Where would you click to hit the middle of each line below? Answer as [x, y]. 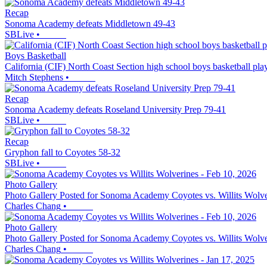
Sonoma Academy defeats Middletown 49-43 [90, 23]
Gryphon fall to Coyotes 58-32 [63, 152]
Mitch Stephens [34, 77]
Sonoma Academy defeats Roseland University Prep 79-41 [115, 109]
